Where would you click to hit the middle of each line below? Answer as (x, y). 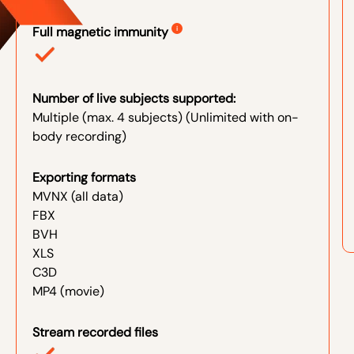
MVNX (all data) (78, 196)
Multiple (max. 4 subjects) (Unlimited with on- (166, 117)
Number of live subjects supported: (134, 98)
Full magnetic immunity (102, 32)
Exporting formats (84, 177)
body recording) (79, 136)
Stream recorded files (95, 332)
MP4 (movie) (68, 291)
